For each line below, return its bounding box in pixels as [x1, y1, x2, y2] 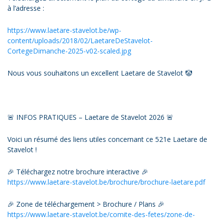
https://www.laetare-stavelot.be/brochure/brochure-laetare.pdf [7, 177, 205, 187]
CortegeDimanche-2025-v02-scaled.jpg [7, 46, 131, 55]
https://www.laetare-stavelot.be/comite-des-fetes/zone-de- [7, 209, 195, 219]
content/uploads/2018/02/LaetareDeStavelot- [7, 35, 153, 45]
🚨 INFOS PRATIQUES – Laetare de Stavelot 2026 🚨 [7, 112, 173, 122]
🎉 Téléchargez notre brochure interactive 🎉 [7, 166, 148, 176]
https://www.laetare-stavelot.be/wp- [7, 25, 121, 35]
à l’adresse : [7, 3, 44, 13]
